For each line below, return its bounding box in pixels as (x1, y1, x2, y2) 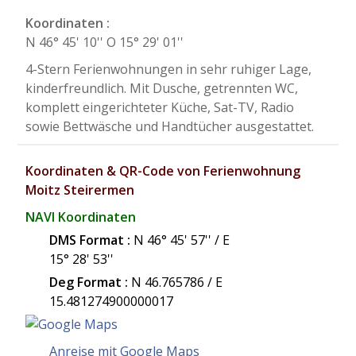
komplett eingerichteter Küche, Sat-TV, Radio (25, 99, 295, 116)
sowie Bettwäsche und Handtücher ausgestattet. (25, 118, 315, 135)
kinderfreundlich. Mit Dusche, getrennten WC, (25, 79, 299, 97)
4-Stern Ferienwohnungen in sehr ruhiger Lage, (25, 60, 312, 78)
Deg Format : (49, 273, 132, 291)
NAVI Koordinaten (25, 208, 137, 226)
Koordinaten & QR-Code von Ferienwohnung (25, 162, 301, 180)
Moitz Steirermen (25, 181, 135, 199)
